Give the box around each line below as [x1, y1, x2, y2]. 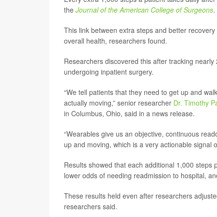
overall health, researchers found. [64, 35, 167, 46]
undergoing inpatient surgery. [64, 66, 154, 77]
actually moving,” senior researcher [64, 97, 173, 108]
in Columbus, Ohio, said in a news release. [64, 108, 195, 118]
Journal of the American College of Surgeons [76, 4, 213, 15]
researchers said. [64, 201, 117, 211]
